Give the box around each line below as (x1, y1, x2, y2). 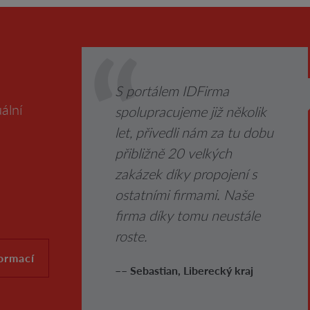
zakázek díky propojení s (115, 165, 257, 182)
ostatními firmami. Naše (115, 186, 254, 203)
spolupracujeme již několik (115, 103, 267, 120)
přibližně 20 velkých (115, 145, 232, 161)
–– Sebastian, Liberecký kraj (115, 264, 254, 277)
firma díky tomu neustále (115, 207, 261, 224)
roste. (115, 228, 148, 244)
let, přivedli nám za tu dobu (115, 124, 274, 140)
